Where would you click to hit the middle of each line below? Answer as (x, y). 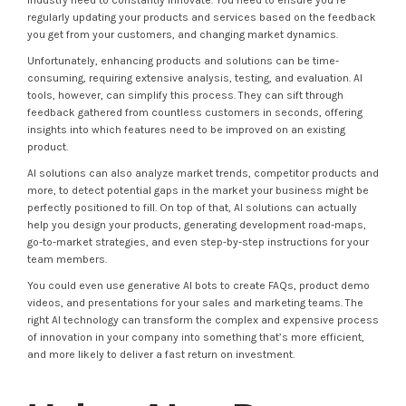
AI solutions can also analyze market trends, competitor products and (203, 173)
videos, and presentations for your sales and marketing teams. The (195, 303)
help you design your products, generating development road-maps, (197, 225)
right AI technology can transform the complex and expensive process (203, 320)
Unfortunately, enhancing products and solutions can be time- (183, 61)
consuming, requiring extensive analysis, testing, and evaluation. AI (195, 78)
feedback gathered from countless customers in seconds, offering (195, 112)
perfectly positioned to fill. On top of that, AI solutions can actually (192, 208)
